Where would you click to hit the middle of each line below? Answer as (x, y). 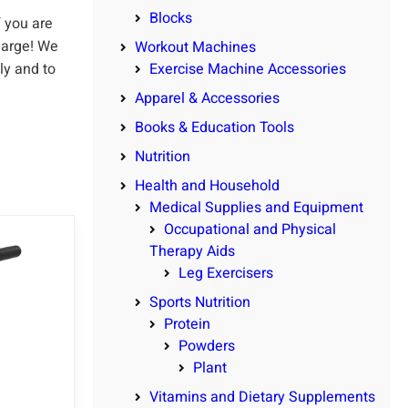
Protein (187, 325)
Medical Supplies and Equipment (256, 208)
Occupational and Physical (250, 230)
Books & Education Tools (214, 128)
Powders (207, 347)
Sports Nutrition (200, 303)
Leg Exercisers (226, 274)
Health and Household (207, 186)
